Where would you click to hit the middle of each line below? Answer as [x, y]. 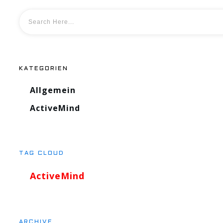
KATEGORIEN [44, 69]
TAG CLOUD [42, 154]
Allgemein [53, 90]
